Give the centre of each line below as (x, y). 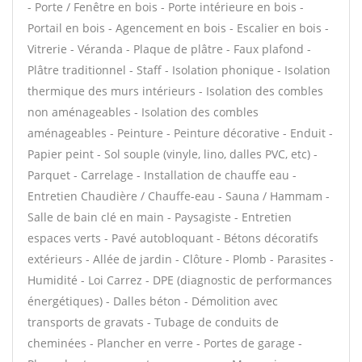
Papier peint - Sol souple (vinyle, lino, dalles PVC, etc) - (173, 154)
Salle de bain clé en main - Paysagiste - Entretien (160, 217)
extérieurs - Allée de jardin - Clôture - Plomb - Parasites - (181, 259)
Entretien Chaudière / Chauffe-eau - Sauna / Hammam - (179, 196)
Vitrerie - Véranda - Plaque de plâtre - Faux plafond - (169, 49)
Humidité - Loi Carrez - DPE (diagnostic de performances (180, 280)
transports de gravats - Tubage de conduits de (153, 322)
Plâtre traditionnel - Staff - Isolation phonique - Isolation (179, 70)
